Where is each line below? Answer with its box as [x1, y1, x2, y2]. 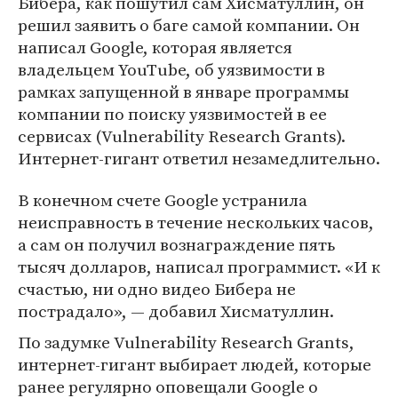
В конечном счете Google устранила [18, 188, 307, 211]
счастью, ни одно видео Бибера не [18, 277, 296, 300]
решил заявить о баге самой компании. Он [18, 13, 360, 36]
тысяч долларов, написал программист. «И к [18, 255, 380, 278]
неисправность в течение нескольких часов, [18, 211, 374, 234]
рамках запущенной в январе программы [18, 80, 349, 103]
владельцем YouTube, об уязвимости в [18, 58, 325, 81]
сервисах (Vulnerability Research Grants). [18, 124, 346, 147]
